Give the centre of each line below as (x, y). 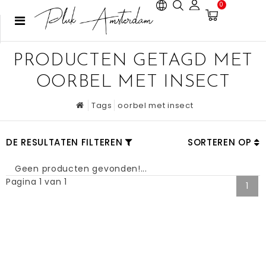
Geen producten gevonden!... (81, 169)
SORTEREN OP (221, 142)
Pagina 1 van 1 (37, 182)
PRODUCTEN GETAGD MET (133, 61)
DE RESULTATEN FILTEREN (64, 142)
